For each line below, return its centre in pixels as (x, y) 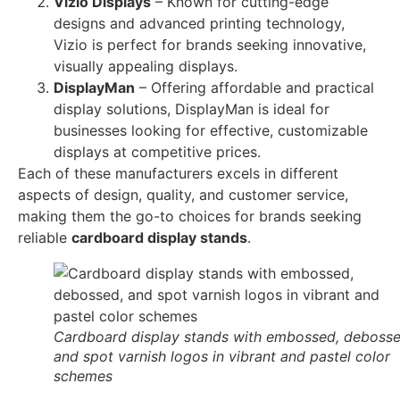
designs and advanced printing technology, (199, 24)
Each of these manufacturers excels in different (178, 174)
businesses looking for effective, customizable (211, 131)
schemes (83, 376)
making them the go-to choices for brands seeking (190, 217)
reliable (45, 238)
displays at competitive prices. (157, 152)
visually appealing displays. (146, 67)
